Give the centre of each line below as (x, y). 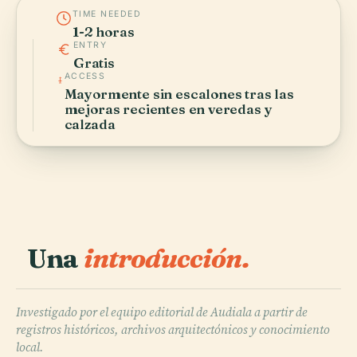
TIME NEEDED (107, 14)
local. (30, 347)
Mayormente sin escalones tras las (179, 93)
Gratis (94, 62)
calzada (90, 124)
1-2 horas (104, 31)
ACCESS (85, 76)
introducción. (166, 258)
